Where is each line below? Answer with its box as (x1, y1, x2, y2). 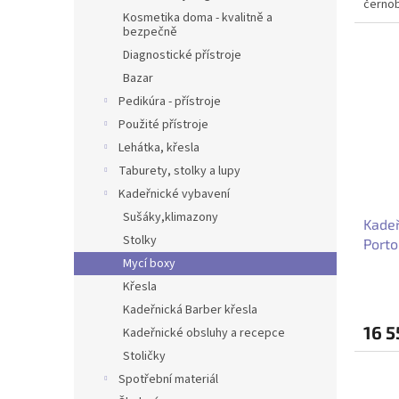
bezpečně (123, 23, 177, 41)
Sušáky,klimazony (123, 208, 218, 226)
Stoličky (123, 347, 166, 365)
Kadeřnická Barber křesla (123, 301, 257, 319)
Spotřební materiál (118, 370, 218, 388)
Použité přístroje (118, 116, 208, 134)
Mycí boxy (123, 255, 175, 273)
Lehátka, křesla (118, 139, 199, 157)
